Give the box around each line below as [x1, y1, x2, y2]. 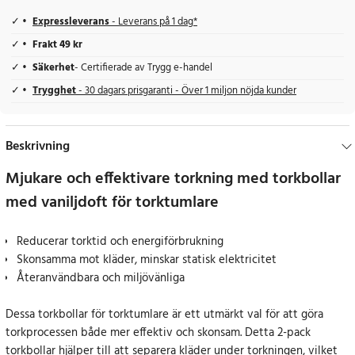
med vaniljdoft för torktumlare [6, 190, 219, 216]
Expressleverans [32, 14, 109, 31]
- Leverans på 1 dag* [109, 14, 197, 31]
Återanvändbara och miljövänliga [17, 269, 185, 288]
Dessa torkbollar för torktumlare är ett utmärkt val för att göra [6, 305, 323, 325]
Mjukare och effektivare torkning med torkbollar [6, 166, 341, 193]
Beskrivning [6, 136, 70, 158]
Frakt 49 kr [32, 37, 82, 54]
